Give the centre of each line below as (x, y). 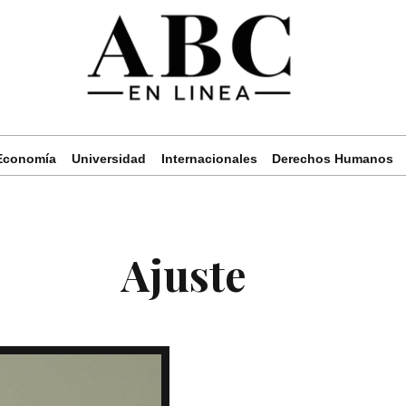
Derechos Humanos (333, 158)
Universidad (109, 158)
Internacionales (209, 158)
